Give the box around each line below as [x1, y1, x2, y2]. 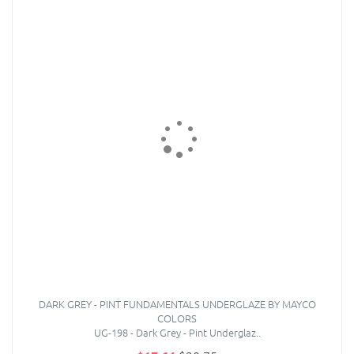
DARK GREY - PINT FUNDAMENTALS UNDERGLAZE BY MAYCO [38, 296, 316, 312]
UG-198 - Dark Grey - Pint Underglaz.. [93, 325, 261, 341]
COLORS [157, 311, 197, 326]
